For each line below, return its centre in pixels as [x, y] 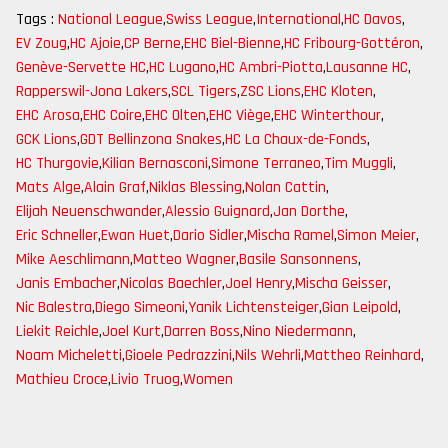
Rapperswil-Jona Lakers [92, 91]
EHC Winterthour [327, 115]
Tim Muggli [358, 163]
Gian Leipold [360, 307]
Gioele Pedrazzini [178, 355]
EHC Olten [175, 115]
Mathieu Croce [62, 379]
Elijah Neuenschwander [89, 211]
